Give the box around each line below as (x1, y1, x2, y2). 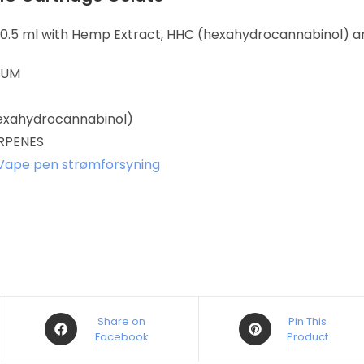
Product (287, 329, 328, 344)
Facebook (94, 329, 149, 344)
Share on (97, 314, 146, 329)
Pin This (288, 314, 327, 329)
